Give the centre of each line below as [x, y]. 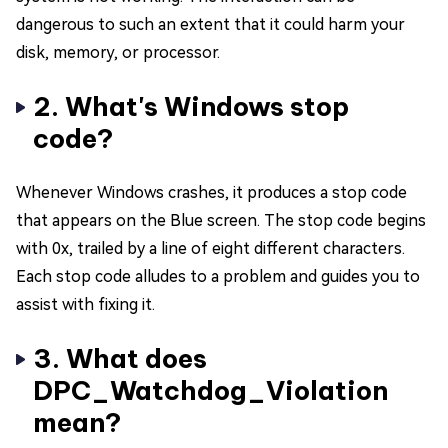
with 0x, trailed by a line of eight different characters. [210, 249]
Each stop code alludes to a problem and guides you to [218, 277]
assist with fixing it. [85, 305]
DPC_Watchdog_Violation [210, 391]
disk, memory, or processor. [118, 53]
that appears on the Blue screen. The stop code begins [221, 221]
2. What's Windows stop [191, 107]
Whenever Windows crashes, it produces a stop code [211, 193]
